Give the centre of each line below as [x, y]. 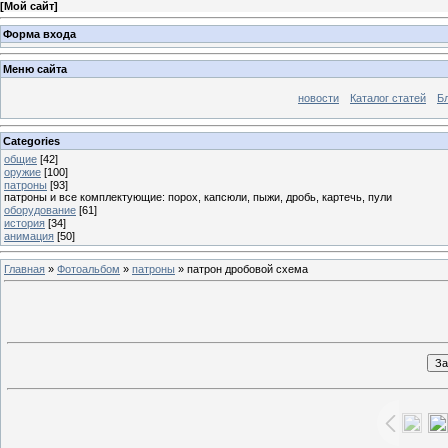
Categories [31, 140]
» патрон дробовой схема [241, 268]
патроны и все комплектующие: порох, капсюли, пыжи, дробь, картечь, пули [198, 196]
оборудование [40, 209]
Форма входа [39, 33]
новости [318, 98]
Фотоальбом [88, 268]
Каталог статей [388, 98]
